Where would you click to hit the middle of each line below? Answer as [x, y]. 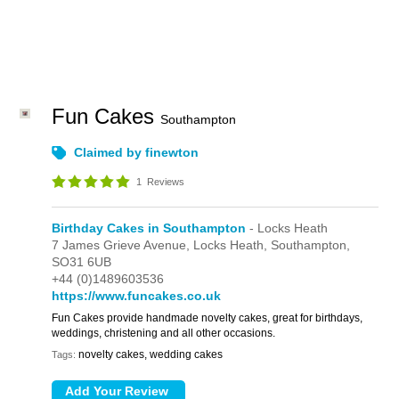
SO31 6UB [82, 262]
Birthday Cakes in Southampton [149, 228]
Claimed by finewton [137, 152]
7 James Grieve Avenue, [123, 245]
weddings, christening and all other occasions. [164, 333]
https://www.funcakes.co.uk [137, 296]
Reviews [165, 182]
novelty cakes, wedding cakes [151, 354]
